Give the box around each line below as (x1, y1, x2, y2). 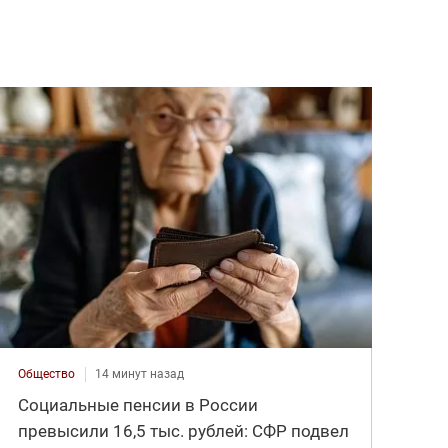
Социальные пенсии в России (18, 395, 259, 416)
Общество (18, 367, 76, 382)
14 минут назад (95, 367, 185, 382)
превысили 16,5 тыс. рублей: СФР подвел (18, 421, 350, 442)
